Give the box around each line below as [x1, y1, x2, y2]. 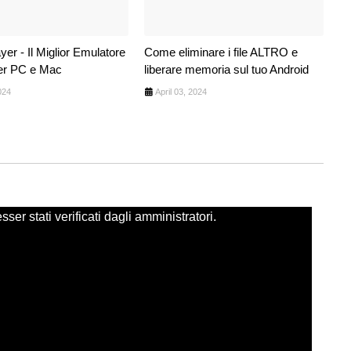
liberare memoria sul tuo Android [143, 62, 309, 76]
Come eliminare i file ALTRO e [143, 45, 298, 59]
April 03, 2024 [154, 86, 207, 96]
